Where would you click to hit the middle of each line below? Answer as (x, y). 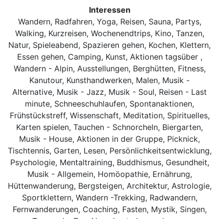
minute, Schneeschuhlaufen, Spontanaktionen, (109, 103)
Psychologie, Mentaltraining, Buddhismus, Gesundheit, (109, 162)
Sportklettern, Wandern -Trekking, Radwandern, (109, 197)
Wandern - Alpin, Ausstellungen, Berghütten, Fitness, (109, 68)
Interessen (109, 10)
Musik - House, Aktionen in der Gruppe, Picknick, (109, 139)
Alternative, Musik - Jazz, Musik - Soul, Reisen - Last (109, 92)
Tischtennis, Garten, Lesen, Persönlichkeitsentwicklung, (109, 150)
